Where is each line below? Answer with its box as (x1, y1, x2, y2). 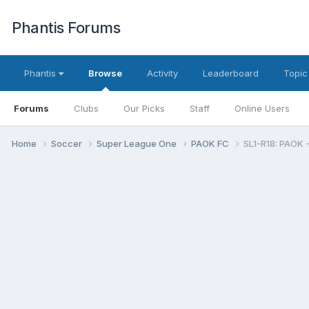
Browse (88, 68, 122, 79)
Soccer (51, 137, 84, 149)
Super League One (97, 137, 179, 149)
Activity (147, 68, 178, 79)
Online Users (235, 103, 290, 114)
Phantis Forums (12, 19, 120, 37)
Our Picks (123, 103, 165, 114)
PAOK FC (191, 137, 231, 149)
